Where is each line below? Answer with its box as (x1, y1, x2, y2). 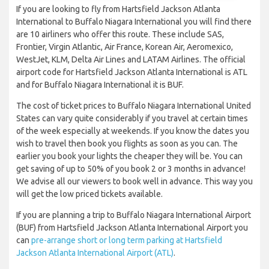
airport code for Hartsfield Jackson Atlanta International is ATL (16, 67, 247, 77)
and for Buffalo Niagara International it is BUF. (16, 80, 184, 90)
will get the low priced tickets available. (16, 189, 163, 199)
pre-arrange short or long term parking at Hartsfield (31, 235, 222, 246)
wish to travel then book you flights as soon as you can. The (16, 139, 238, 149)
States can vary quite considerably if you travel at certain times (16, 113, 248, 124)
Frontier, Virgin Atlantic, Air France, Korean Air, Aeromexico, (16, 42, 233, 52)
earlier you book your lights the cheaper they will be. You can (16, 151, 243, 162)
